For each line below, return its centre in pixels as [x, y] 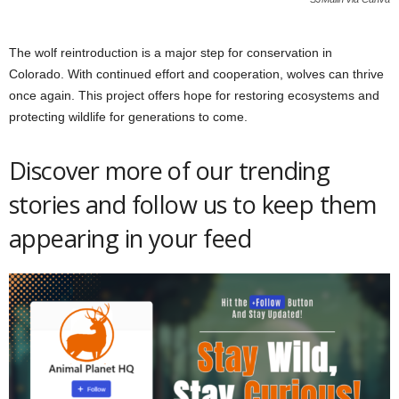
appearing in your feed [133, 239]
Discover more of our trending [170, 171]
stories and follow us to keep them [193, 205]
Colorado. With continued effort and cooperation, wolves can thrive [196, 74]
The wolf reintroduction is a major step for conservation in [171, 53]
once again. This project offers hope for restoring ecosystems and [194, 96]
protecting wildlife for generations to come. [128, 117]
